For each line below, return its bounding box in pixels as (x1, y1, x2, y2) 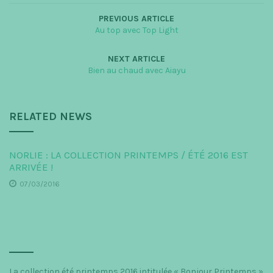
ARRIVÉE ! (9, 161, 53, 173)
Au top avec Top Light (94, 24, 179, 35)
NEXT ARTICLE (108, 53, 165, 64)
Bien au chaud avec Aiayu (87, 65, 186, 76)
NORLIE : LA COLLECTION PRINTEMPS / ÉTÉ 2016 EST (9, 149, 248, 161)
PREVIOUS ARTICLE (99, 13, 174, 24)
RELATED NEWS (9, 109, 92, 123)
